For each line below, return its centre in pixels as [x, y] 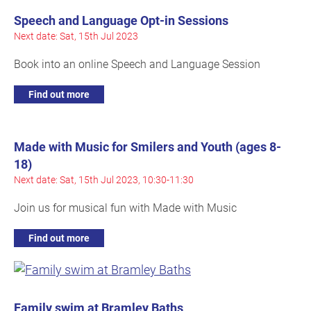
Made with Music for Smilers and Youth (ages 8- [148, 147]
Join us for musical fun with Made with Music [125, 208]
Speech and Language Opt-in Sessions [121, 20]
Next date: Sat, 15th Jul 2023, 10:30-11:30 [104, 180]
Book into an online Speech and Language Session [137, 64]
